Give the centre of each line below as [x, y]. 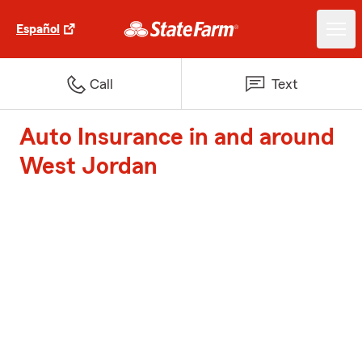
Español [38, 29]
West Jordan [88, 166]
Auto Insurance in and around [177, 137]
